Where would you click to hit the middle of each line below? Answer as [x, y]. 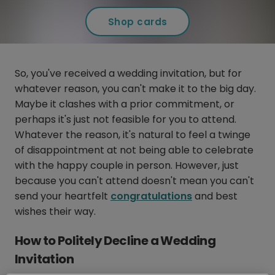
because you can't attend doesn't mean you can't [134, 181]
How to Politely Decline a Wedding [115, 241]
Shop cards [137, 21]
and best [215, 196]
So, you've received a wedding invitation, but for [128, 74]
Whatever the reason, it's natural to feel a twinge [133, 135]
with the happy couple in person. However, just [127, 166]
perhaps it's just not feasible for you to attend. [126, 120]
